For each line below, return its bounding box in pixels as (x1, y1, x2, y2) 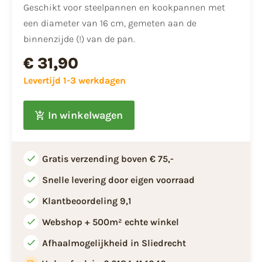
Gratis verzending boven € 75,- (42, 153, 174, 165)
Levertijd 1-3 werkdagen (23, 75, 126, 87)
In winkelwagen (47, 108, 123, 122)
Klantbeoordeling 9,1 (42, 195, 132, 207)
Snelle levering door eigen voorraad (42, 174, 195, 186)
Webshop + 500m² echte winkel (42, 216, 179, 228)
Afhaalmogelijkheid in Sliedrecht (42, 237, 186, 249)
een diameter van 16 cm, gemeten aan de (23, 18, 196, 29)
